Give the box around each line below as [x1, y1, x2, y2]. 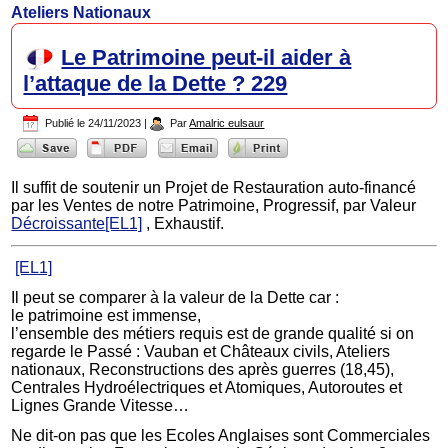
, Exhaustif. [142, 214, 225, 232]
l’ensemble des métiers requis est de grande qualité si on [11, 324, 415, 342]
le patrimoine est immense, [11, 306, 202, 324]
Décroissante [11, 214, 106, 232]
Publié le [45, 117, 86, 130]
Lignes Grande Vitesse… [11, 396, 190, 414]
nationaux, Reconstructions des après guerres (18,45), [11, 360, 395, 378]
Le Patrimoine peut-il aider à [61, 45, 352, 70]
